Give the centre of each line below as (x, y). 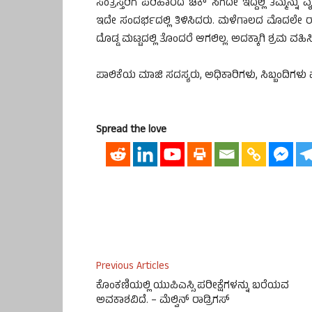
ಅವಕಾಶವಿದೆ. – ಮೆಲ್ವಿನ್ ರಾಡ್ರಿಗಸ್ (163, 302)
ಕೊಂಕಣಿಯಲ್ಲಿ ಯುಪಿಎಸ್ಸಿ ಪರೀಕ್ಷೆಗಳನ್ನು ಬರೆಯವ (193, 287)
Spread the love (131, 130)
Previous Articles (133, 267)
